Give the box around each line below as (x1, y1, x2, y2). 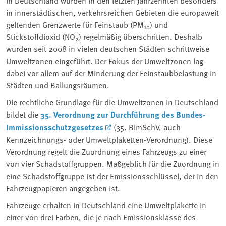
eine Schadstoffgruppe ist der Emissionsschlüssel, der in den (6, 169, 218, 181)
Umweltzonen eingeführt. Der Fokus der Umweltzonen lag (6, 54, 203, 66)
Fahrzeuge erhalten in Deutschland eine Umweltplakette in (6, 199, 206, 210)
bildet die (6, 108, 40, 120)
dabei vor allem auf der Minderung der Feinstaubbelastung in (6, 67, 216, 78)
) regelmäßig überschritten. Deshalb (79, 30, 202, 42)
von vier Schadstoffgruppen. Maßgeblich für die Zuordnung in (6, 157, 219, 169)
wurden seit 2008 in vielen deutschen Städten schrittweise (6, 42, 209, 54)
